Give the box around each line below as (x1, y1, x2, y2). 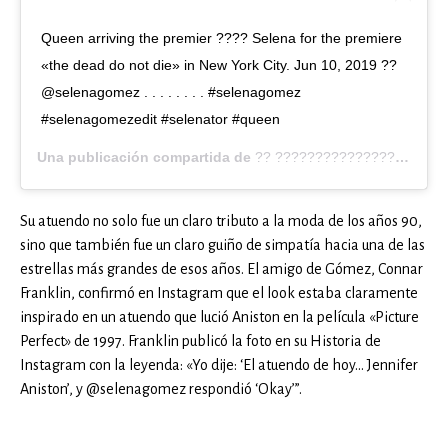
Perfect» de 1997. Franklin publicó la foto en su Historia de (20, 333, 381, 350)
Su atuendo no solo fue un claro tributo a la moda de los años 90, (20, 213, 422, 230)
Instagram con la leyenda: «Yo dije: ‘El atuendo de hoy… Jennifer (20, 357, 418, 374)
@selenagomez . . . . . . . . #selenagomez (41, 84, 301, 101)
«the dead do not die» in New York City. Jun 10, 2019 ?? (41, 57, 397, 74)
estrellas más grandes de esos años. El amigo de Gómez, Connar (20, 261, 423, 278)
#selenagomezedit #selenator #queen (41, 111, 280, 128)
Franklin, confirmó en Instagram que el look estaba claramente (20, 285, 418, 302)
